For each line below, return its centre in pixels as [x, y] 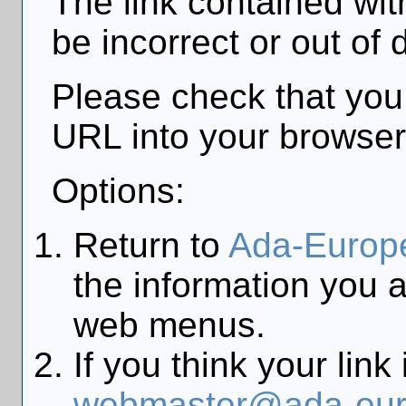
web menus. [170, 325]
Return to [151, 246]
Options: [119, 191]
